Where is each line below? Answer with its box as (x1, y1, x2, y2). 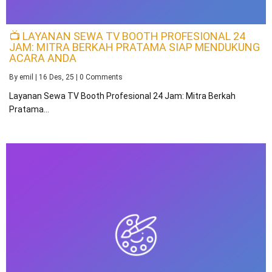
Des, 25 (49, 73, 74, 82)
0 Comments (80, 73, 123, 82)
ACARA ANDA (9, 52, 76, 65)
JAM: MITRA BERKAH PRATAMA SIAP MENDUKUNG (9, 41, 260, 54)
